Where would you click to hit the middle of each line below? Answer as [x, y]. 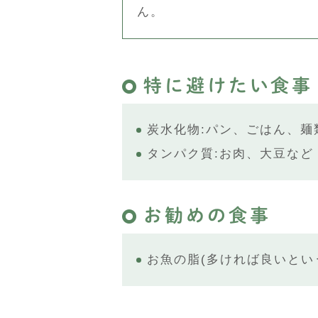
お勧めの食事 [207, 215]
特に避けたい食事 [229, 85]
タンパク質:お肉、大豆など [230, 153]
